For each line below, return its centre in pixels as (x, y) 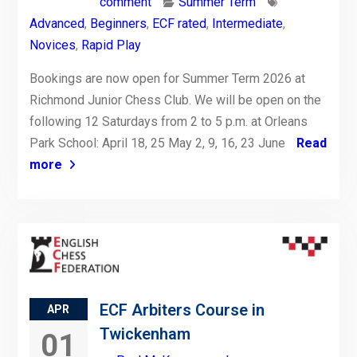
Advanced (57, 24)
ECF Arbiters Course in (182, 310)
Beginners (118, 24)
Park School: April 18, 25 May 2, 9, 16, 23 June (159, 143)
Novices (52, 45)
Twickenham (145, 333)
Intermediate (247, 24)
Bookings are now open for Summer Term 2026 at (167, 79)
